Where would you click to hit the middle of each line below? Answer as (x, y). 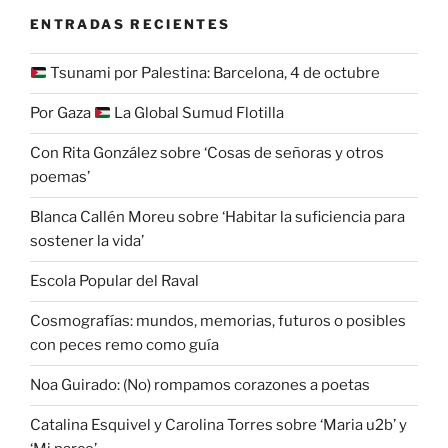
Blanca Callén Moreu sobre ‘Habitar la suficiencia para (217, 217)
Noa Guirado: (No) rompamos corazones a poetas (200, 385)
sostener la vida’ (87, 241)
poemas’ (60, 177)
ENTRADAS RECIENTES (130, 24)
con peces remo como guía (124, 345)
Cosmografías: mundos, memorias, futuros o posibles (218, 321)
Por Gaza (62, 113)
